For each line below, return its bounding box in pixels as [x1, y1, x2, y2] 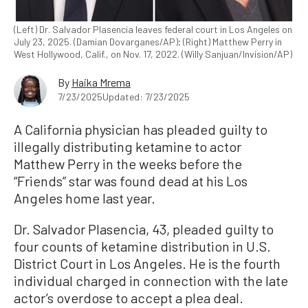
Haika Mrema [71, 76, 131, 89]
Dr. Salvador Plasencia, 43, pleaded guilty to [14, 221, 274, 237]
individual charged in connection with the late [14, 272, 288, 289]
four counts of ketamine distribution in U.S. [14, 238, 271, 254]
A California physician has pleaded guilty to [14, 121, 267, 137]
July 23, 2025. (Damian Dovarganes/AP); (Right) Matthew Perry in [14, 36, 282, 47]
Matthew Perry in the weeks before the [14, 155, 242, 172]
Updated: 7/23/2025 [102, 91, 190, 102]
